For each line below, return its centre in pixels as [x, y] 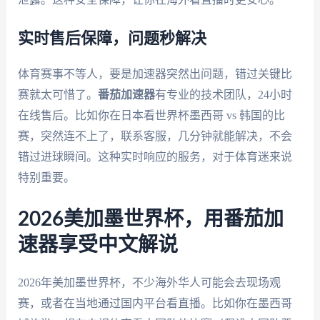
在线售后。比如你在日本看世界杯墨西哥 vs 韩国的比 [151, 116]
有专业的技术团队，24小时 [223, 95]
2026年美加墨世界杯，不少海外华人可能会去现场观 [149, 282]
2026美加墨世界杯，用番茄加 [150, 219]
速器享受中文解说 [97, 245]
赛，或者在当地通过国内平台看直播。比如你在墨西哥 [155, 303]
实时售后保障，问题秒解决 [112, 39]
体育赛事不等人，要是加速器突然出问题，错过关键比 [155, 74]
